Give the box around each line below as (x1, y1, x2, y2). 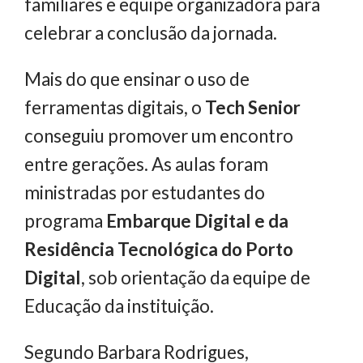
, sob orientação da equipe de (81, 267, 310, 289)
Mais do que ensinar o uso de (24, 68, 250, 91)
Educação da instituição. (24, 295, 214, 318)
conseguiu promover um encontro (24, 125, 293, 147)
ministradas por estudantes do (24, 181, 265, 204)
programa (24, 210, 103, 233)
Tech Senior (205, 96, 301, 119)
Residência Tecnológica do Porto (24, 238, 293, 261)
